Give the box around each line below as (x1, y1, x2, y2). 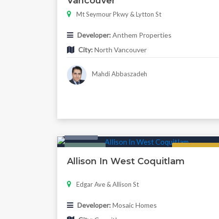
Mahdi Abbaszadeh (90, 70, 147, 78)
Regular (185, 146, 207, 154)
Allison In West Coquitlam (67, 156, 185, 167)
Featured (72, 146, 98, 154)
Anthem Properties (111, 31, 172, 40)
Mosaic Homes (111, 201, 157, 210)
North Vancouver (93, 45, 147, 54)
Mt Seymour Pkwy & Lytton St (76, 10, 161, 19)
